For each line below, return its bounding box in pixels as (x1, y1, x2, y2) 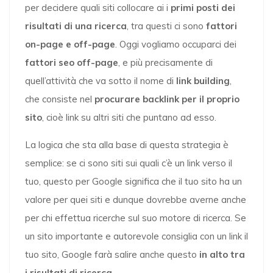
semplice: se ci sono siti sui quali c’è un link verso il (25, 157, 232, 169)
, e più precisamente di (118, 57, 213, 68)
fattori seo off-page (25, 57, 118, 68)
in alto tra (199, 249, 245, 260)
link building (176, 75, 230, 87)
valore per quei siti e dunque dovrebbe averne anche (25, 194, 246, 205)
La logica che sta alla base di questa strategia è (25, 139, 229, 151)
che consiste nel (25, 93, 94, 105)
